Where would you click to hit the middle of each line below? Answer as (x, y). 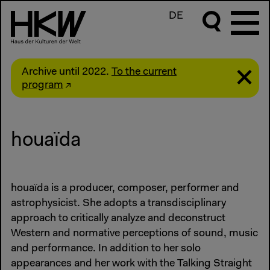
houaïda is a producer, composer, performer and (125, 189)
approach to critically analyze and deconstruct (118, 219)
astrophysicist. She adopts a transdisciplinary (118, 204)
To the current (144, 72)
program (42, 85)
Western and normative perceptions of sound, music (134, 234)
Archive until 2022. (67, 72)
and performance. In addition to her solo (106, 249)
